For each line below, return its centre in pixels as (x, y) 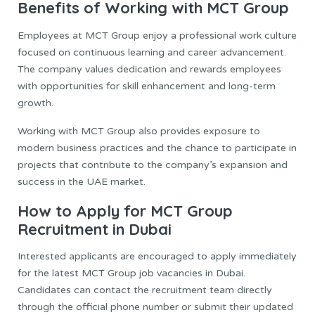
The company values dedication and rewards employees (149, 69)
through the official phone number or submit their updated (155, 307)
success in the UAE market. (82, 181)
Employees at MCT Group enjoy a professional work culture (157, 35)
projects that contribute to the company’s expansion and (153, 165)
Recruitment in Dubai (95, 229)
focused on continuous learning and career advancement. (152, 52)
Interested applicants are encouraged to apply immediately (157, 257)
